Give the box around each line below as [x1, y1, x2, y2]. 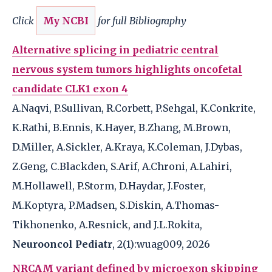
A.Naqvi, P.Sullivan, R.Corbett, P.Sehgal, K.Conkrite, [12, 102, 256, 114]
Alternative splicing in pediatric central [12, 44, 219, 56]
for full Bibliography [95, 15, 186, 27]
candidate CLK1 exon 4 [12, 83, 128, 95]
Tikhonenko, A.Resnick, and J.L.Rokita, [12, 219, 202, 231]
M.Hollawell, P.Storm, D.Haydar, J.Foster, [12, 180, 206, 192]
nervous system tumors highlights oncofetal [12, 63, 242, 75]
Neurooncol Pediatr [12, 238, 112, 250]
